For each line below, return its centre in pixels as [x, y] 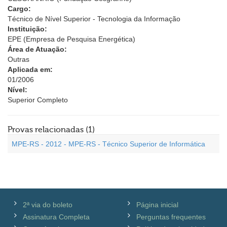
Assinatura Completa [56, 217]
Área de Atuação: [37, 49]
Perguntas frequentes [171, 217]
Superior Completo [38, 100]
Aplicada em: [30, 69]
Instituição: [27, 29]
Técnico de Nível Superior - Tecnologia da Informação [94, 19]
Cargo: [19, 9]
